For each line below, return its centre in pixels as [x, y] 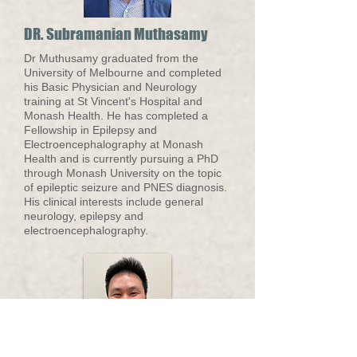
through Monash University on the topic [123, 173]
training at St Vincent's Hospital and [113, 101]
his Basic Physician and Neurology [110, 87]
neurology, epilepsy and [84, 216]
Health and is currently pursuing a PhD [121, 159]
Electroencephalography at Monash [114, 144]
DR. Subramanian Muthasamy [116, 34]
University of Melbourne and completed [123, 73]
